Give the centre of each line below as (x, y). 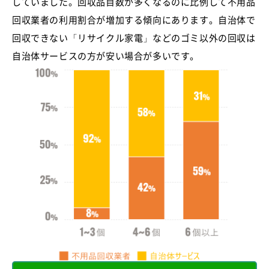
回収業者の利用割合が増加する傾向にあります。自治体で (134, 19)
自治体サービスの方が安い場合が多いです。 (106, 55)
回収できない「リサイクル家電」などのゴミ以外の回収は (134, 37)
